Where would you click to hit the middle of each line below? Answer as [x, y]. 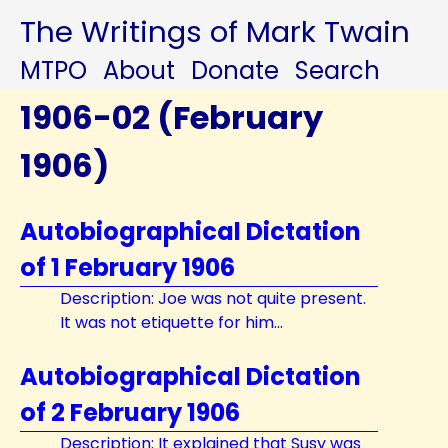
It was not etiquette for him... [171, 322]
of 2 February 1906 [130, 412]
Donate [235, 70]
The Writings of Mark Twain [215, 31]
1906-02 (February [171, 117]
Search [337, 70]
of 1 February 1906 [127, 267]
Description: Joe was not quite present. [213, 298]
